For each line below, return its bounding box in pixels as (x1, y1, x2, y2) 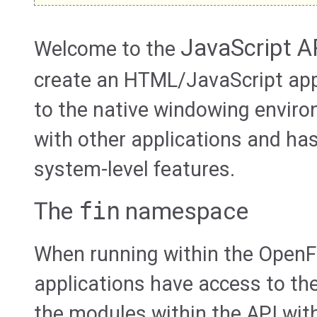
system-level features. (34, 157, 235, 182)
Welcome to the (34, 37, 180, 62)
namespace (120, 197, 248, 226)
